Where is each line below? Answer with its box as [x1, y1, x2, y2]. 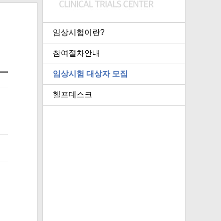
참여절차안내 [53, 49, 100, 57]
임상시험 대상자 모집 [53, 70, 128, 78]
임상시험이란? [53, 28, 105, 37]
